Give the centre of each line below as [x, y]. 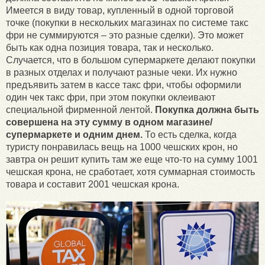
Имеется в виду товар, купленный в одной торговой [120, 11]
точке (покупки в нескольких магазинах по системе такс [127, 23]
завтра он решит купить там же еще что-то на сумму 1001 [132, 160]
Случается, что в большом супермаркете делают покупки [131, 60]
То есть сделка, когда [190, 135]
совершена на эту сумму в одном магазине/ [109, 122]
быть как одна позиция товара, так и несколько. [110, 48]
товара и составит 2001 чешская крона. [93, 185]
